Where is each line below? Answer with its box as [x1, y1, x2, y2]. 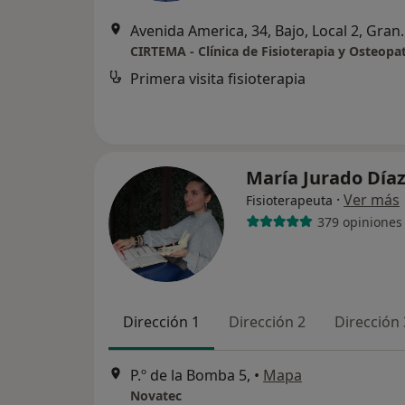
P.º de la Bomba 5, [130, 365, 250, 386]
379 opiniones [316, 212, 402, 231]
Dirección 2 [229, 312, 306, 332]
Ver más [344, 190, 400, 210]
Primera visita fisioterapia [130, 69, 306, 89]
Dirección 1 [123, 312, 200, 332]
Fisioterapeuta [246, 192, 333, 209]
